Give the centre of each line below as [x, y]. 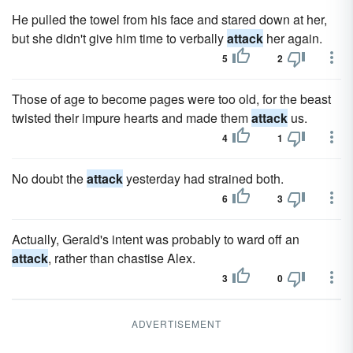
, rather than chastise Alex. [122, 258]
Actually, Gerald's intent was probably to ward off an [156, 239]
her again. [293, 38]
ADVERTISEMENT [176, 323]
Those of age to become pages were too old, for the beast [171, 99]
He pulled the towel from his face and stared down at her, [169, 19]
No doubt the [49, 178]
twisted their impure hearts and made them [132, 118]
